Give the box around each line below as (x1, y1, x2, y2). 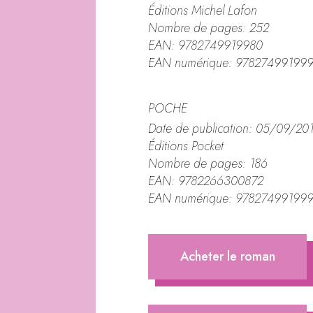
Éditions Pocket (148, 137, 224, 156)
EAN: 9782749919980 (148, 36, 263, 54)
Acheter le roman (180, 247, 275, 266)
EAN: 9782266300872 (148, 172, 264, 191)
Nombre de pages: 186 (148, 154, 268, 173)
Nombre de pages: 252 (148, 18, 270, 37)
